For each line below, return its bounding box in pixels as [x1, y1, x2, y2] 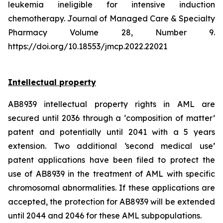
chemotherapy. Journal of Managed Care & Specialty [8, 13, 215, 23]
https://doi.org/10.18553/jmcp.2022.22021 [8, 41, 167, 51]
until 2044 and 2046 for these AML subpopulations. [8, 211, 202, 221]
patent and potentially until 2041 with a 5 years [8, 127, 215, 137]
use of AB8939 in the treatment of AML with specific [8, 169, 215, 179]
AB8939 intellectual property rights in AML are [8, 99, 215, 109]
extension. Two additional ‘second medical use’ [8, 141, 215, 151]
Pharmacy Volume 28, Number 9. [8, 27, 215, 37]
